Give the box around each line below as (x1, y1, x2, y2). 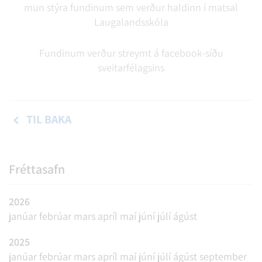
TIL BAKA (26, 111, 71, 127)
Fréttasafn (9, 160, 65, 177)
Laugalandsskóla (94, 15, 168, 29)
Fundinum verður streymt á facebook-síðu (39, 46, 223, 60)
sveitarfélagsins (98, 60, 164, 74)
